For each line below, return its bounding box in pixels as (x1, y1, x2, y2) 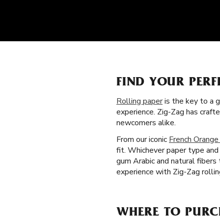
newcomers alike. (116, 117, 176, 128)
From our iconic (116, 134, 169, 145)
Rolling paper (116, 95, 163, 107)
